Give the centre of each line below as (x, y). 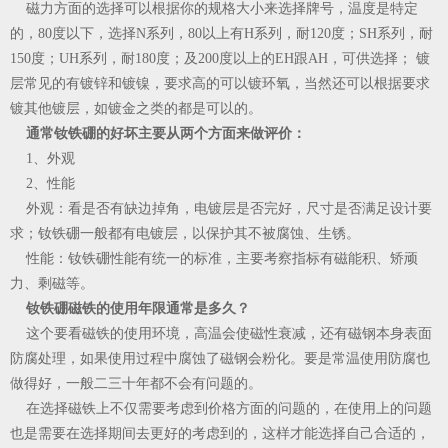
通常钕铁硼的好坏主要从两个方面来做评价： (166, 133)
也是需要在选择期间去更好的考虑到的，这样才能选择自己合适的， (220, 433)
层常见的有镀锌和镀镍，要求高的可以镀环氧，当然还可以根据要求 (220, 83)
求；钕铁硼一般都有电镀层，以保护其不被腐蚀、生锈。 (185, 233)
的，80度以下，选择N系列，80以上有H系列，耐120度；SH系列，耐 (221, 33)
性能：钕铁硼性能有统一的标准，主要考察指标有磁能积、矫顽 (214, 258)
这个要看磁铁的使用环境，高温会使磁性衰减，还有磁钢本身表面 (221, 333)
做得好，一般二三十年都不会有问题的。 (136, 383)
